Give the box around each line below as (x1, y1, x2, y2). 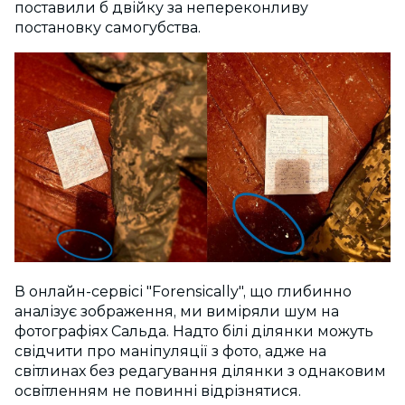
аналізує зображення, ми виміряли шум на (14, 302, 339, 320)
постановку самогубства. (14, 19, 204, 37)
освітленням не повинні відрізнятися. (14, 381, 305, 400)
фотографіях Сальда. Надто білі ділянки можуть (14, 322, 373, 340)
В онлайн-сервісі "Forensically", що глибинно (14, 282, 352, 300)
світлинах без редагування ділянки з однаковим (14, 362, 386, 380)
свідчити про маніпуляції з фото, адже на (14, 342, 326, 360)
